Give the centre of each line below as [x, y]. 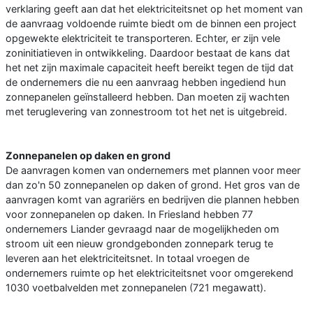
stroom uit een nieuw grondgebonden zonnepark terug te [139, 244]
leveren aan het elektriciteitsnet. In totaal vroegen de [128, 259]
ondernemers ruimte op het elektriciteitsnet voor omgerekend [150, 273]
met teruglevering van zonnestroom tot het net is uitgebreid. [146, 112]
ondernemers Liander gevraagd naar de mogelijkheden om [143, 229]
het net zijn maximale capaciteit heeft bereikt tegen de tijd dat [150, 68]
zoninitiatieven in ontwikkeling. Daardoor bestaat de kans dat [148, 53]
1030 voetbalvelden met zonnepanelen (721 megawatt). [136, 288]
